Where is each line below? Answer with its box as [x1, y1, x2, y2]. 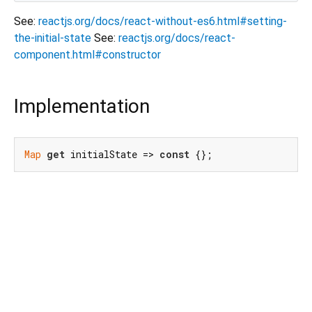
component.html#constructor [14, 48, 161, 62]
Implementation [14, 95, 150, 118]
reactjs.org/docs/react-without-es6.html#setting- [38, 15, 287, 29]
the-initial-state [14, 31, 91, 45]
